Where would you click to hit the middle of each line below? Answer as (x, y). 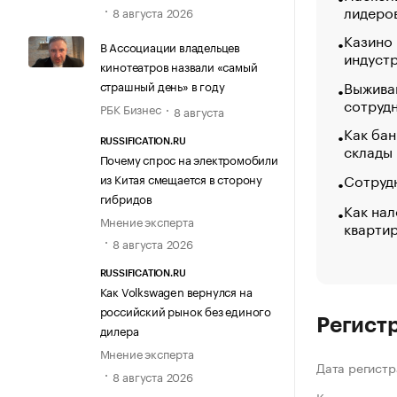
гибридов (126, 198)
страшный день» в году (162, 85)
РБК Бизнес (130, 108)
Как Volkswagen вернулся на (176, 291)
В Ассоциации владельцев (170, 46)
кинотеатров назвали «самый (179, 65)
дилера (119, 330)
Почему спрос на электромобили (189, 159)
